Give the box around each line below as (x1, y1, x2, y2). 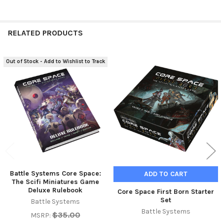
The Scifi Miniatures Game (11, 177, 99, 186)
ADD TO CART (144, 169, 187, 178)
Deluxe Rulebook (28, 185, 82, 194)
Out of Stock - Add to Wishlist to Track (6, 58, 106, 65)
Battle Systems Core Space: (9, 169, 101, 178)
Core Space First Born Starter (117, 187, 214, 196)
